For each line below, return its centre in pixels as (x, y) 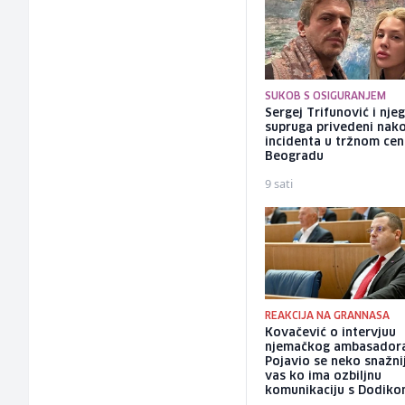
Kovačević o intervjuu (331, 333)
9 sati (279, 184)
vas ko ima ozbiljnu (324, 376)
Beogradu (295, 157)
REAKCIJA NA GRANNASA (328, 316)
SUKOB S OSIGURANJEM (326, 97)
